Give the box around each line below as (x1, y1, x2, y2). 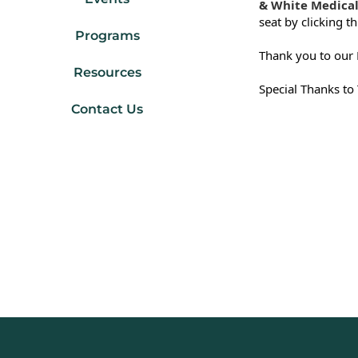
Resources (73, 65, 141, 81)
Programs (74, 28, 140, 44)
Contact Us (71, 101, 144, 117)
